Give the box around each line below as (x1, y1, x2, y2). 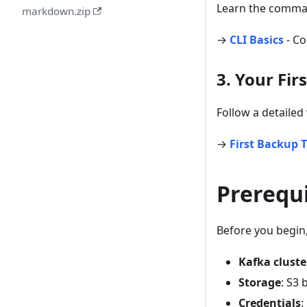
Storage (238, 275, 281, 291)
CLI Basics (230, 32, 284, 48)
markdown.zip (22, 3, 90, 18)
